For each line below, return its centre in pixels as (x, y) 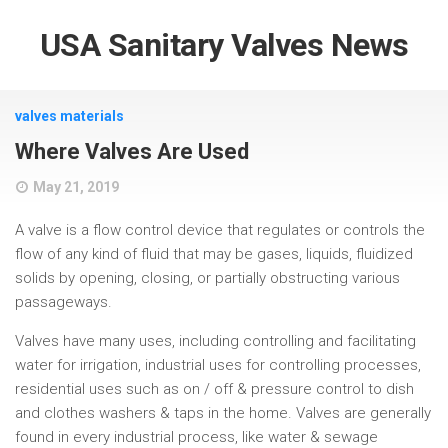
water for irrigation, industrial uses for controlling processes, (218, 365)
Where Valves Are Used (132, 151)
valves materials (69, 116)
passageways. (63, 302)
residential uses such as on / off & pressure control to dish (214, 389)
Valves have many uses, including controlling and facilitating (215, 341)
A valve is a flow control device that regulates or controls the (220, 230)
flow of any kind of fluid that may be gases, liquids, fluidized (214, 254)
